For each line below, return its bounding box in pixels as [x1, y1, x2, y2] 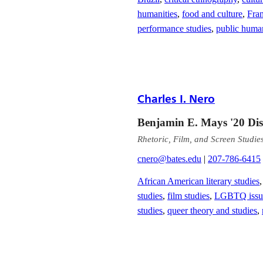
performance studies [137, 23, 212, 33]
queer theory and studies [167, 205, 258, 215]
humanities [137, 8, 178, 19]
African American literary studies [137, 176, 260, 186]
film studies [167, 190, 210, 201]
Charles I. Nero [137, 92, 215, 105]
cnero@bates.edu [137, 153, 202, 164]
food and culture [182, 8, 243, 19]
